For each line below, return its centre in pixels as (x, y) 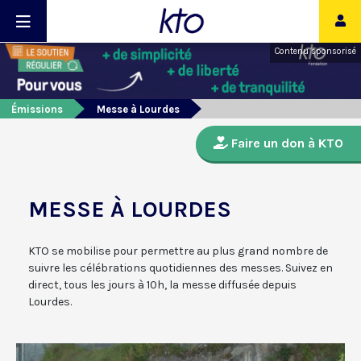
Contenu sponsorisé (315, 51)
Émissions (37, 110)
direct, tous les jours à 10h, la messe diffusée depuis (162, 285)
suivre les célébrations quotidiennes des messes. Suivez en (180, 268)
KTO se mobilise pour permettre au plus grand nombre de (178, 251)
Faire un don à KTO (286, 143)
